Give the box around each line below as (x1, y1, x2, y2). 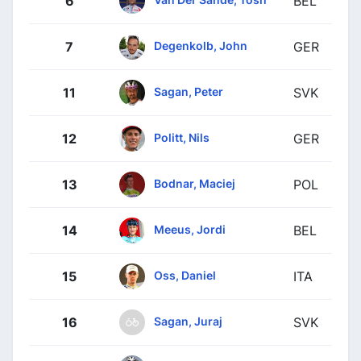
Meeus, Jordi (154, 222, 226, 236)
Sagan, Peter (154, 84, 223, 98)
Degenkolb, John (154, 38, 247, 52)
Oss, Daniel (154, 268, 216, 282)
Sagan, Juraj (154, 313, 222, 328)
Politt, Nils (154, 130, 210, 144)
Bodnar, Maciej (154, 176, 235, 190)
